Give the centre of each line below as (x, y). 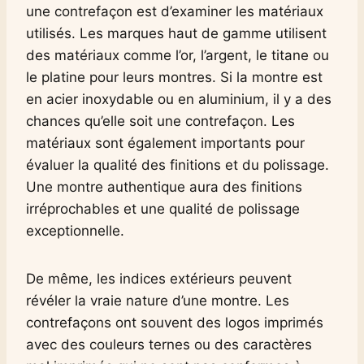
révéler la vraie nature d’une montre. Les (158, 300)
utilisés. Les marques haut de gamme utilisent (176, 33)
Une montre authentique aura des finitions (164, 186)
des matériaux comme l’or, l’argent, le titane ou (178, 55)
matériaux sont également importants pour (165, 143)
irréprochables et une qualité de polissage (163, 208)
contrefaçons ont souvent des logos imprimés (175, 322)
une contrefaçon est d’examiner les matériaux (175, 11)
